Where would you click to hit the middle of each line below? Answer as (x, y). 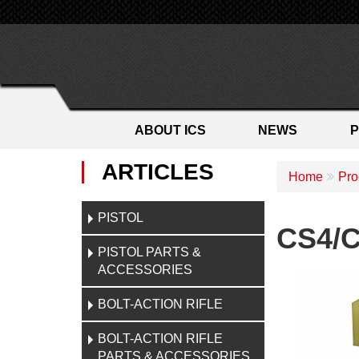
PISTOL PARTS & (149, 252)
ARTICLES (158, 172)
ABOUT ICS (170, 130)
